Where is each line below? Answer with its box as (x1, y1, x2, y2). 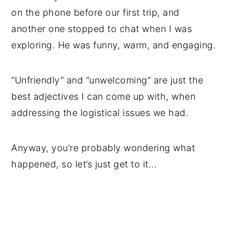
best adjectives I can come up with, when (11, 91, 196, 102)
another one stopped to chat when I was (11, 23, 192, 34)
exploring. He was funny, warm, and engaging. (11, 39, 216, 50)
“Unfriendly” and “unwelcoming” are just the (11, 74, 204, 85)
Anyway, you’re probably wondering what (11, 142, 195, 153)
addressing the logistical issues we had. (11, 107, 189, 118)
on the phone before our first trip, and (11, 7, 180, 18)
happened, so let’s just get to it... (11, 158, 157, 169)
